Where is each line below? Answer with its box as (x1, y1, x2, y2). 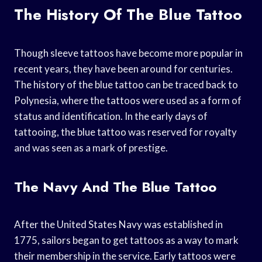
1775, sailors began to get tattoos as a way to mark (14, 233, 239, 246)
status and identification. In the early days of (14, 109, 208, 122)
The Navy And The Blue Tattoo (14, 176, 216, 197)
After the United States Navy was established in (14, 218, 223, 230)
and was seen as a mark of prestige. (14, 141, 168, 154)
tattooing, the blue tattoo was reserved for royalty (14, 125, 237, 138)
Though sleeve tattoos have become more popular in (14, 46, 243, 59)
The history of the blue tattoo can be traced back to (14, 78, 238, 91)
